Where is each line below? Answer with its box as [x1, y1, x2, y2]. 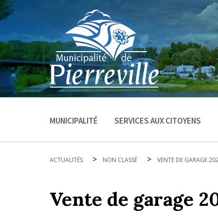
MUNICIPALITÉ [50, 115, 98, 126]
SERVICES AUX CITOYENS [114, 115, 201, 126]
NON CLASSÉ [103, 156, 137, 164]
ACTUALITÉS [50, 156, 83, 164]
